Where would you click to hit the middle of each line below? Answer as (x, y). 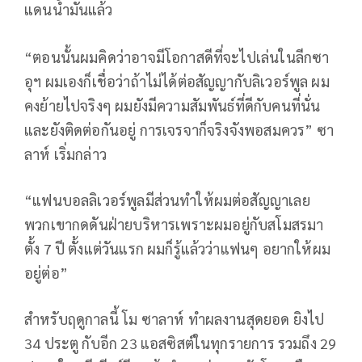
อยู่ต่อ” (46, 273)
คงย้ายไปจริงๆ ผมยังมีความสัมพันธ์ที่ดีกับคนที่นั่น (173, 106)
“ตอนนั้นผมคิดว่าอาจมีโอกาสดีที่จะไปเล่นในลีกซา (177, 57)
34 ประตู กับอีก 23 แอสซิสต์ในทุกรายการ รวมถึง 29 (181, 343)
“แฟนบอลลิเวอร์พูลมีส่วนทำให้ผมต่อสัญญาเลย (167, 200)
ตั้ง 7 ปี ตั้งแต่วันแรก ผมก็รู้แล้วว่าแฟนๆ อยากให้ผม (178, 249)
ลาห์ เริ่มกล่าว (65, 154)
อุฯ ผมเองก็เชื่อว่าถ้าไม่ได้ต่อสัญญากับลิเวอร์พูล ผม (177, 82)
